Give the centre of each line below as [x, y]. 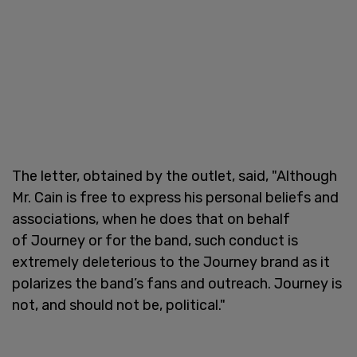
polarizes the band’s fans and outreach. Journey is [177, 283]
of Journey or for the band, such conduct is [155, 240]
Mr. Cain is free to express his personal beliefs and [175, 197]
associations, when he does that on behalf [151, 219]
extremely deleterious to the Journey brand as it [171, 262]
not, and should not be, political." [119, 305]
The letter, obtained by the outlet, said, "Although [175, 176]
